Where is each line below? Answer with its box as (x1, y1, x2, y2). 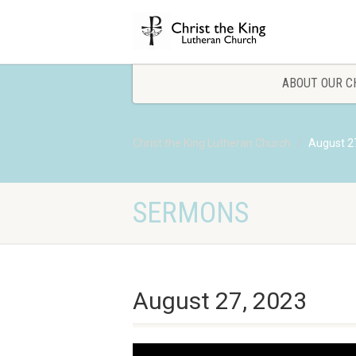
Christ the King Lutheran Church (133, 137, 291, 149)
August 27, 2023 (133, 287, 307, 315)
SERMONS (133, 196, 249, 230)
